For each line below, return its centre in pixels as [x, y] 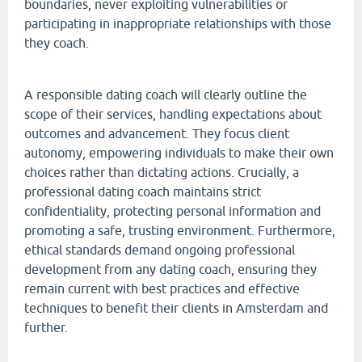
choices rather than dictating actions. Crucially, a [162, 172]
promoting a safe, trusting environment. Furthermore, [180, 230]
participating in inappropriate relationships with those [178, 23]
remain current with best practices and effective [162, 288]
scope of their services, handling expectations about [173, 114]
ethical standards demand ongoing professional [160, 249]
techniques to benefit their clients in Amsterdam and [176, 307]
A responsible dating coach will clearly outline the [166, 94]
